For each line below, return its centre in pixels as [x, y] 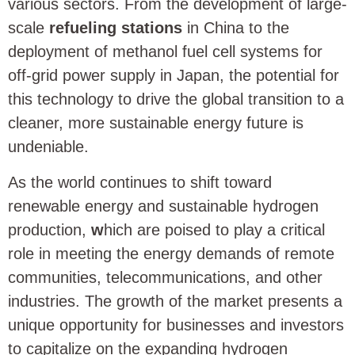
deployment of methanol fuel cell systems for [165, 52]
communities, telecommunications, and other [165, 277]
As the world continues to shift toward [140, 182]
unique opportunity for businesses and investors [176, 324]
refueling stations [113, 28]
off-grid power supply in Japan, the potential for [174, 76]
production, [50, 229]
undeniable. [48, 147]
